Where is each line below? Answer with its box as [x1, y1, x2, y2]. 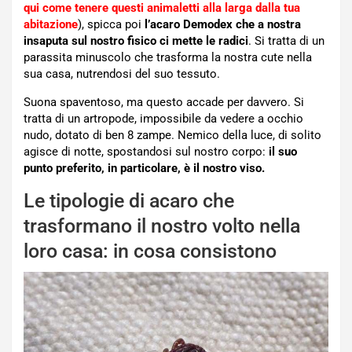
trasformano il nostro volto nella [24, 214, 300, 238]
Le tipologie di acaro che [24, 189, 234, 213]
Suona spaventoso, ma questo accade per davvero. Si [24, 95, 304, 110]
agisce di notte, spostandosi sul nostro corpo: [24, 145, 269, 159]
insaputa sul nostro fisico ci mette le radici [24, 34, 248, 49]
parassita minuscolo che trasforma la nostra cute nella [24, 50, 312, 65]
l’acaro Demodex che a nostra [145, 17, 301, 32]
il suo [269, 145, 297, 159]
